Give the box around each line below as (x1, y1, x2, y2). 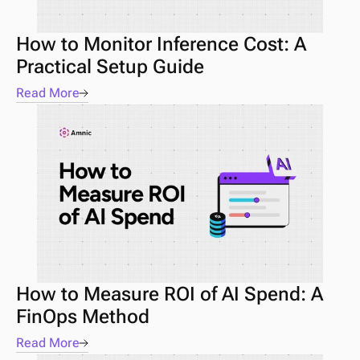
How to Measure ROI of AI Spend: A (16, 283, 323, 305)
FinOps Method (16, 305, 149, 328)
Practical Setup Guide (16, 55, 204, 78)
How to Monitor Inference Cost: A (16, 33, 306, 55)
